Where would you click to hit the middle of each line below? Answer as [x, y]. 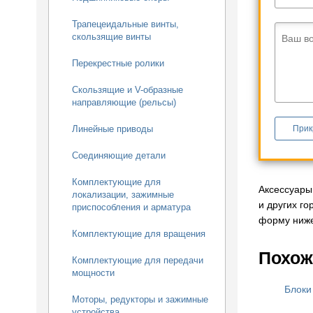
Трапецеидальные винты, [125, 24]
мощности [93, 273]
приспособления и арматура [131, 207]
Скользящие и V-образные [128, 90]
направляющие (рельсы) [124, 102]
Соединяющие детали [119, 155]
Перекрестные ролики [118, 63]
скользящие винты [111, 37]
